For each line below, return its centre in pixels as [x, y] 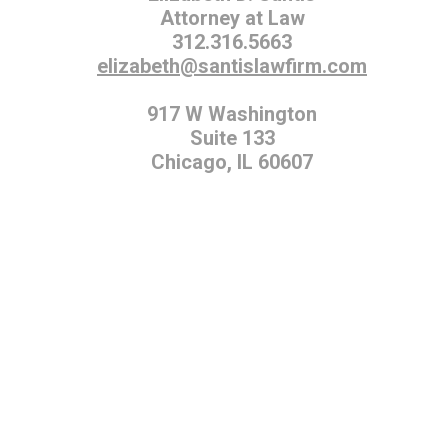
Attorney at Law [232, 17]
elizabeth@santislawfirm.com [232, 65]
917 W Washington [232, 113]
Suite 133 [232, 137]
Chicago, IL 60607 [232, 161]
